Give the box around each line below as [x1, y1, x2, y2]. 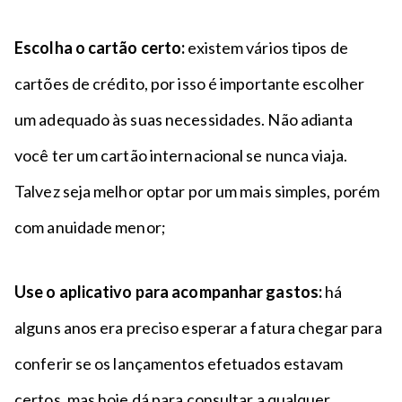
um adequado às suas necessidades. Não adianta [14, 109, 354, 129]
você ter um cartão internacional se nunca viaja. [14, 145, 347, 165]
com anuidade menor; [14, 217, 166, 237]
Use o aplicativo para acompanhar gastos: [14, 282, 322, 301]
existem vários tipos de [188, 38, 348, 57]
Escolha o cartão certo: [14, 38, 188, 57]
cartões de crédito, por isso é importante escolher [14, 74, 365, 93]
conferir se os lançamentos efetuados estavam [14, 354, 344, 373]
